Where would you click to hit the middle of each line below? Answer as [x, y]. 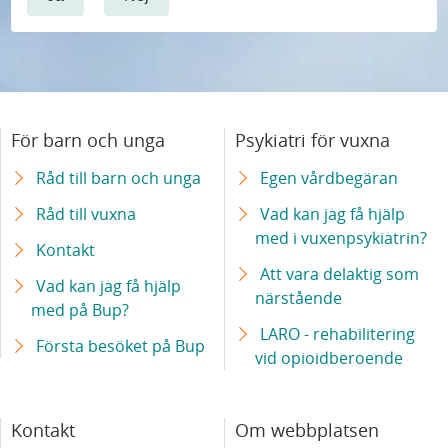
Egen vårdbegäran [329, 177]
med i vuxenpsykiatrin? [341, 237]
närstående [298, 297]
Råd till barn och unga [118, 177]
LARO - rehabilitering [337, 333]
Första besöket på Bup [120, 345]
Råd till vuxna [86, 213]
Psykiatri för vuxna [312, 140]
